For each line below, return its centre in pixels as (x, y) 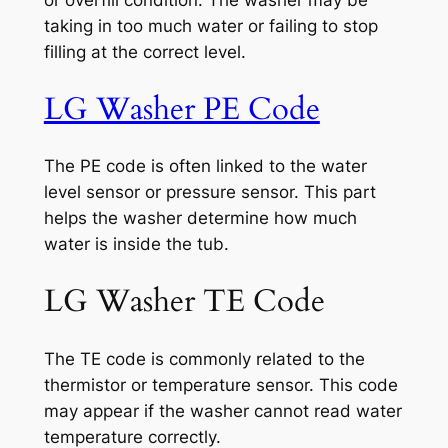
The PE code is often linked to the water (205, 166)
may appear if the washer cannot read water (222, 410)
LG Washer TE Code (184, 301)
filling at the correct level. (144, 52)
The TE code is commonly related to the (204, 358)
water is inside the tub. (136, 244)
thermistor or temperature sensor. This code (220, 384)
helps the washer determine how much (200, 218)
